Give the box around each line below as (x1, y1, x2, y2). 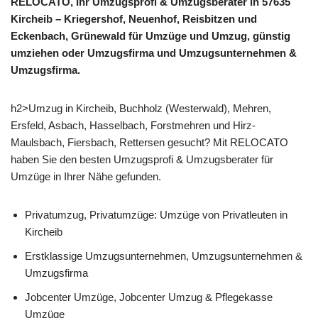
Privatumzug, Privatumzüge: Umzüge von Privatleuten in (25, 209, 287, 221)
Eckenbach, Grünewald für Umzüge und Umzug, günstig (11, 30, 290, 43)
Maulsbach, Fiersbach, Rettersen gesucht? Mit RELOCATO (11, 136, 288, 149)
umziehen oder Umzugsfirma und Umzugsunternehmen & (11, 47, 297, 60)
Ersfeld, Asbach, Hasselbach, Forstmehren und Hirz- (11, 119, 256, 132)
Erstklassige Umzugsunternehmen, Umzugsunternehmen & (25, 250, 302, 263)
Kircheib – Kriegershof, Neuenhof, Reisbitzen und (11, 13, 257, 26)
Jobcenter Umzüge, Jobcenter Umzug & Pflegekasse (25, 291, 273, 304)
